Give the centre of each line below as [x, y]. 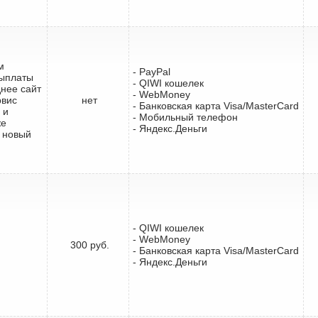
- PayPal [152, 71]
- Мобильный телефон [185, 117]
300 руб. [89, 245]
